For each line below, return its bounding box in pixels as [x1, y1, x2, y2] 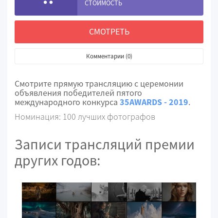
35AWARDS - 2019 [120, 96, 188, 108]
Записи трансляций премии [15, 135, 195, 154]
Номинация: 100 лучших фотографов [15, 110, 155, 122]
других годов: [15, 151, 100, 170]
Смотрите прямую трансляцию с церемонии [15, 78, 183, 90]
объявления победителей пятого [15, 87, 142, 99]
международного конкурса [15, 96, 120, 108]
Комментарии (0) [86, 52, 132, 60]
